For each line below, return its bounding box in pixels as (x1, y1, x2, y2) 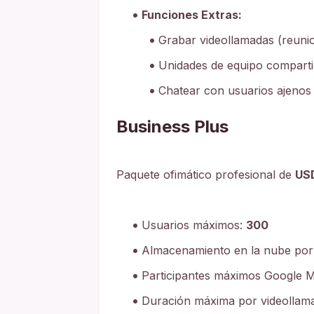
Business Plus (116, 116, 228, 137)
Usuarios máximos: (142, 217, 246, 232)
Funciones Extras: (142, 7, 242, 22)
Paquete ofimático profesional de (116, 167, 295, 182)
